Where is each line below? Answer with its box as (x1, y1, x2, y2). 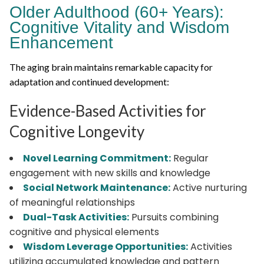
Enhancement (9, 33, 113, 52)
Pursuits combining (129, 210, 219, 224)
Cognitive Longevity (9, 121, 144, 141)
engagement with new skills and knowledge (9, 166, 210, 180)
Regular (171, 151, 209, 165)
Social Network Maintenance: (23, 180, 170, 194)
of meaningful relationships (9, 195, 135, 209)
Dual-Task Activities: (23, 210, 129, 224)
